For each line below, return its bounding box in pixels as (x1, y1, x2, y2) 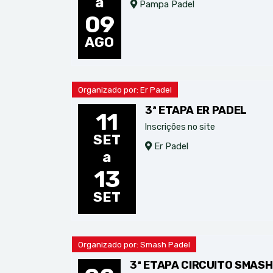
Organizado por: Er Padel (78, 85, 172, 94)
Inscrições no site (145, 122, 215, 132)
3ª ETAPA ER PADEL (145, 104, 247, 117)
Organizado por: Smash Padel (78, 239, 190, 249)
